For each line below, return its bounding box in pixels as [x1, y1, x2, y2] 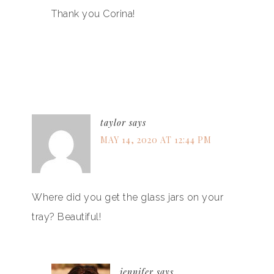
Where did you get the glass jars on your [32, 191, 223, 203]
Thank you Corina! [51, 7, 135, 20]
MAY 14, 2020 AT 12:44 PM [100, 133, 212, 146]
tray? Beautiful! [32, 210, 101, 223]
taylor [100, 116, 126, 128]
